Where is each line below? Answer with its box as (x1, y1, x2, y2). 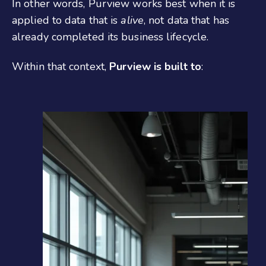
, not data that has (143, 12, 229, 27)
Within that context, (12, 59, 110, 74)
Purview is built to (109, 59, 202, 74)
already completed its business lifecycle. (12, 29, 209, 44)
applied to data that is (12, 12, 121, 27)
